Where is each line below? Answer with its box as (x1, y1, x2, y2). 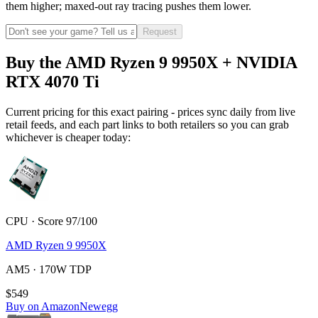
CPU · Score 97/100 (6, 214, 97, 227)
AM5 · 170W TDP (6, 263, 92, 275)
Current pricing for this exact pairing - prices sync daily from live (6, 105, 295, 118)
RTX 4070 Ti (6, 72, 99, 91)
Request (143, 26, 177, 38)
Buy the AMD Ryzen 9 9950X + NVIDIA (6, 53, 297, 72)
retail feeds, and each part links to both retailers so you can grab (6, 118, 289, 131)
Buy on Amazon (6, 300, 79, 312)
